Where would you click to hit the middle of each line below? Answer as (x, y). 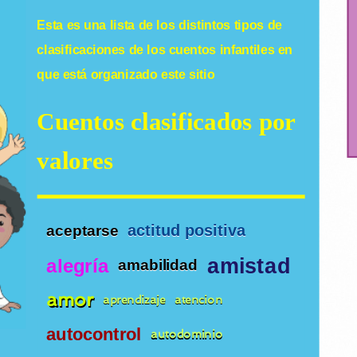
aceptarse (82, 231)
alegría (78, 265)
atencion (199, 300)
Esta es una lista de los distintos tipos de (159, 25)
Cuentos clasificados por (167, 122)
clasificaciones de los (103, 50)
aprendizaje (134, 300)
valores (75, 161)
